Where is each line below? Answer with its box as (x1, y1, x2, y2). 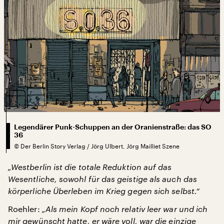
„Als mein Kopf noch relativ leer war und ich (41, 203, 208, 213)
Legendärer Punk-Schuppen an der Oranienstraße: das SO (14, 123, 211, 130)
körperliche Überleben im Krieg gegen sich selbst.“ (8, 185, 199, 195)
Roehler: (8, 203, 42, 213)
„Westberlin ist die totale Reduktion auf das (8, 161, 172, 171)
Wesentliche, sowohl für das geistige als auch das (8, 173, 197, 183)
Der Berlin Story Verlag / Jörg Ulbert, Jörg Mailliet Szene (20, 142, 179, 149)
